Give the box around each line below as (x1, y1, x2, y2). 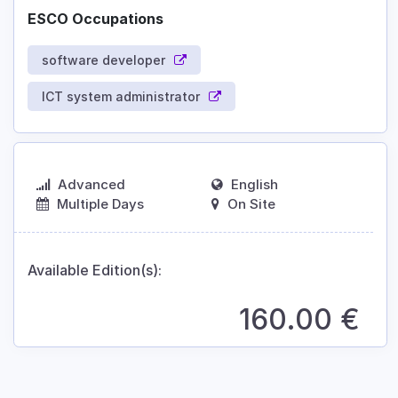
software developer (42, 52, 165, 68)
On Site (227, 195, 275, 213)
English (231, 176, 278, 194)
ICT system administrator (42, 89, 200, 105)
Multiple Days (57, 195, 144, 213)
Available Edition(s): (28, 261, 162, 280)
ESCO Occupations (28, 10, 163, 28)
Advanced (58, 176, 125, 194)
